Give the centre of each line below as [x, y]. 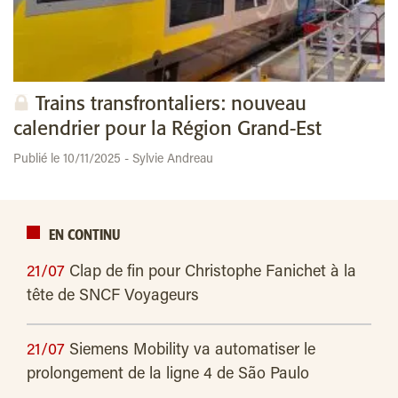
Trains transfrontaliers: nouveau [171, 105]
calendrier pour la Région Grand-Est [167, 130]
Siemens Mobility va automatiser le [192, 351]
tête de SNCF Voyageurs [113, 297]
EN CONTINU [84, 236]
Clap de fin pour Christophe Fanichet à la [213, 273]
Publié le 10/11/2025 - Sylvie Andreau [113, 160]
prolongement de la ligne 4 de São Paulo [168, 375]
